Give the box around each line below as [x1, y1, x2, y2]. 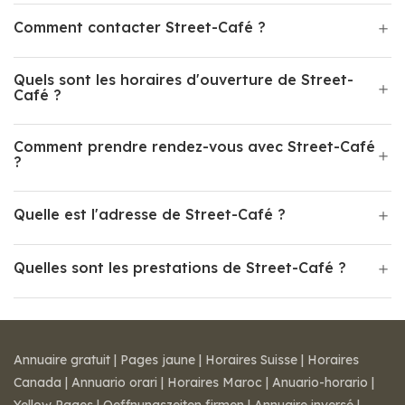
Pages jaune [120, 352, 195, 368]
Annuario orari [71, 374, 157, 391]
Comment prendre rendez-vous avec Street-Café [14, 137, 375, 155]
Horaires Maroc [167, 374, 262, 391]
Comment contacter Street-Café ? [14, 18, 266, 36]
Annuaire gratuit [14, 352, 110, 368]
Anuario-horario [272, 374, 368, 391]
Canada [14, 374, 61, 391]
